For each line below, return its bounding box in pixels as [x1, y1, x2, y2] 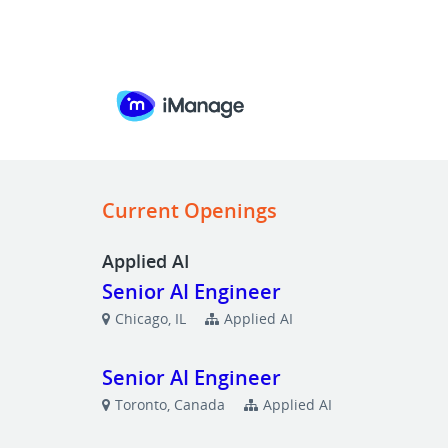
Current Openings [102, 197, 278, 224]
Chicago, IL [115, 309, 187, 328]
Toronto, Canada [115, 395, 226, 414]
